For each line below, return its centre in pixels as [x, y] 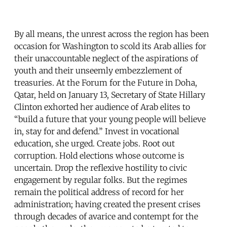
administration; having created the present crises [107, 204]
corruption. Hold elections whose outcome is [99, 155]
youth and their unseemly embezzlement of [98, 70]
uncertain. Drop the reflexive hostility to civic [101, 167]
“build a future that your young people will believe [110, 119]
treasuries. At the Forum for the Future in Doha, [106, 82]
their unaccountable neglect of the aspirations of [106, 58]
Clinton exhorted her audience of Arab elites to [102, 107]
